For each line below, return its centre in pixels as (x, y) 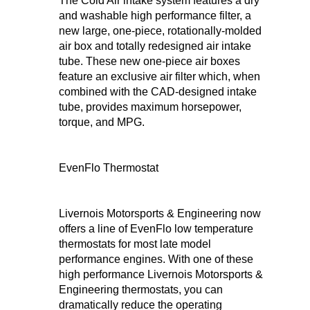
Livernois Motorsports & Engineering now (160, 214)
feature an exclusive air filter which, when (159, 77)
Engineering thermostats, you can (141, 290)
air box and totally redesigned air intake (155, 46)
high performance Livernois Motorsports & (161, 275)
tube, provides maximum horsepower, (150, 107)
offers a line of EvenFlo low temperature (156, 229)
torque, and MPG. (102, 122)
